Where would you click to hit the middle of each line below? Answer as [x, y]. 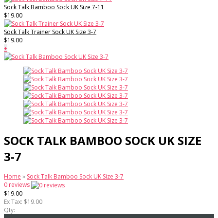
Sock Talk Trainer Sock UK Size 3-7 [50, 32]
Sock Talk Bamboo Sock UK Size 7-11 [54, 7]
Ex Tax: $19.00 [23, 202]
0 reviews [18, 185]
